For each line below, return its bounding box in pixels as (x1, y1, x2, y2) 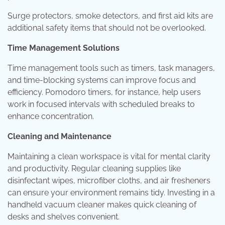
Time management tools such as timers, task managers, (8, 63, 215, 73)
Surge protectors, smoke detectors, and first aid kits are (8, 11, 213, 21)
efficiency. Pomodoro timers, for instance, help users (8, 87, 201, 97)
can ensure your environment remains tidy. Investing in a (8, 188, 215, 197)
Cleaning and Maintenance (8, 132, 111, 141)
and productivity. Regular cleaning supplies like (8, 164, 181, 173)
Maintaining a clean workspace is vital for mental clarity (8, 152, 210, 161)
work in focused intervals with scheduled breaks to (8, 99, 195, 109)
